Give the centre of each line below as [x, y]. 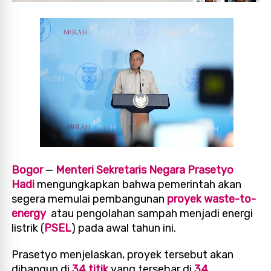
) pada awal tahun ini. [124, 228]
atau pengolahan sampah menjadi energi [150, 213]
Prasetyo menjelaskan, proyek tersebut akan [123, 254]
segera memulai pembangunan [90, 199]
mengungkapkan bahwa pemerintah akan [138, 184]
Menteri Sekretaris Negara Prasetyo [145, 170]
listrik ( [28, 228]
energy [29, 213]
